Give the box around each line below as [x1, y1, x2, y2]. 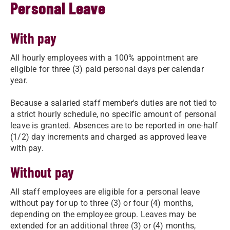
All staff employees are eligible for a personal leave [10, 187, 200, 197]
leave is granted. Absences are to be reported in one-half [10, 121, 218, 130]
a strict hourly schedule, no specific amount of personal [10, 109, 217, 119]
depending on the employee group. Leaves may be [10, 209, 197, 219]
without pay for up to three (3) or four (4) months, [10, 198, 194, 208]
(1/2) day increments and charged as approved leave [10, 132, 207, 142]
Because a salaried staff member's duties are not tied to [10, 98, 217, 108]
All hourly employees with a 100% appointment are [10, 53, 198, 63]
